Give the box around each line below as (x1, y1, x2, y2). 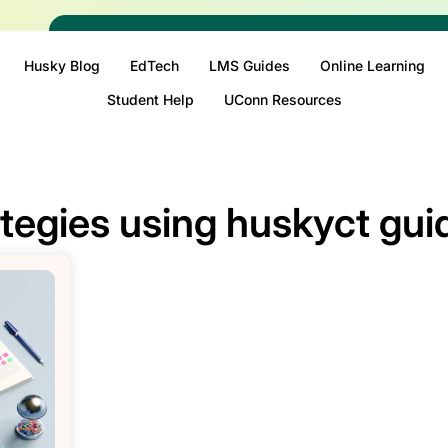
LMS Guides (208, 57, 290, 74)
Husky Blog (23, 57, 100, 74)
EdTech (129, 57, 179, 74)
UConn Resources (223, 91, 342, 108)
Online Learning (319, 57, 425, 74)
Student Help (106, 91, 194, 108)
